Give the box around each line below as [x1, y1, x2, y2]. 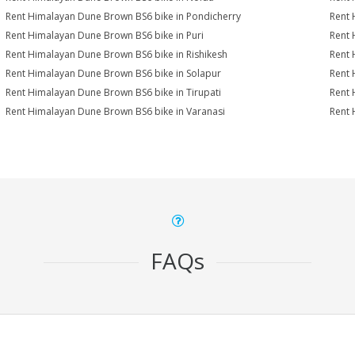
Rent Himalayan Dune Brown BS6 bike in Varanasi [6, 105, 226, 118]
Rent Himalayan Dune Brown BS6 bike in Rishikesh [6, 48, 228, 61]
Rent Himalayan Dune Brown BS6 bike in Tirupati [6, 86, 222, 99]
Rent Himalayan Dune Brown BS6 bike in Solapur [6, 67, 222, 80]
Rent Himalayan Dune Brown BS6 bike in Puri [6, 29, 204, 42]
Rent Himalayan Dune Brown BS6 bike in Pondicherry [6, 10, 242, 23]
